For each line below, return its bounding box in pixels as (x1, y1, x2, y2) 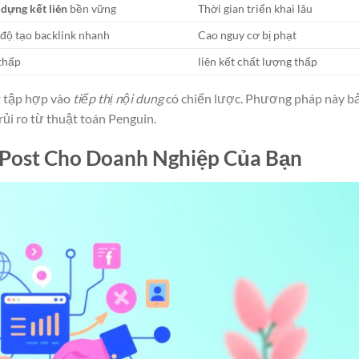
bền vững (67, 2, 117, 16)
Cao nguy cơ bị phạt (198, 28, 297, 42)
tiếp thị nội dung (73, 91, 163, 107)
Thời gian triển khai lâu (198, 2, 313, 16)
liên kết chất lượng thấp (198, 54, 318, 69)
